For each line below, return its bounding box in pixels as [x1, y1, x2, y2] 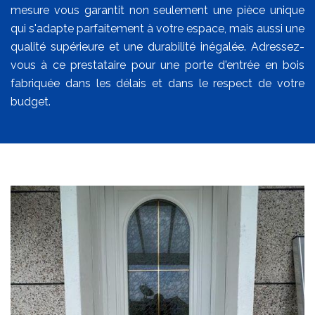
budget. [11, 94, 51, 108]
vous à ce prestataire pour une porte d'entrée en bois [11, 58, 304, 72]
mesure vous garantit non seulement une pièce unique [11, 3, 304, 17]
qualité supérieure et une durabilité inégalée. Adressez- [11, 39, 304, 53]
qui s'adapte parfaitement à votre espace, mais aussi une [11, 21, 304, 35]
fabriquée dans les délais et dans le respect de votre [11, 76, 304, 90]
